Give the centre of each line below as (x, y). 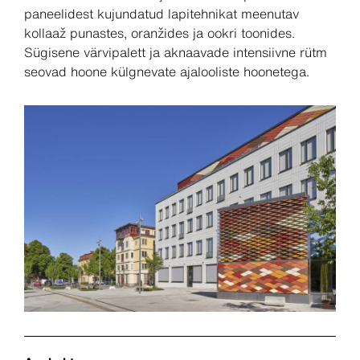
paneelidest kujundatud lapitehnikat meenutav (162, 14)
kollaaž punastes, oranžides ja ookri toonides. (160, 33)
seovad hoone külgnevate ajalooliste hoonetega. (167, 72)
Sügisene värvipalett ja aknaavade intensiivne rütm (176, 53)
